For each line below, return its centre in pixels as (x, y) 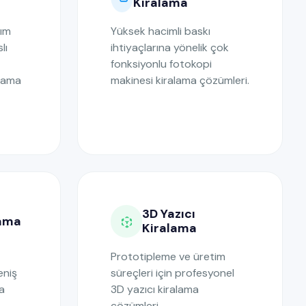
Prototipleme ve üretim (168, 256)
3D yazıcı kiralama (155, 289)
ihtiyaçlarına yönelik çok (170, 47)
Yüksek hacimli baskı (161, 31)
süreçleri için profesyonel (172, 273)
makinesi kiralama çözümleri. (180, 80)
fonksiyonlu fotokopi (161, 64)
